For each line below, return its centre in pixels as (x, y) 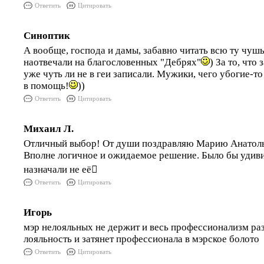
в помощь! (46, 86)
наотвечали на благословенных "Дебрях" (112, 62)
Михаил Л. (49, 129)
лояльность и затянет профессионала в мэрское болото (141, 239)
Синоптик (47, 36)
